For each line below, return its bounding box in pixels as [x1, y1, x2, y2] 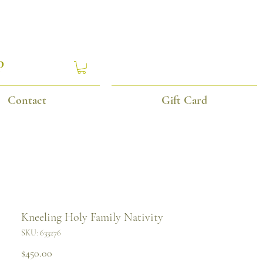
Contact [7, 93, 46, 107]
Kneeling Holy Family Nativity [21, 210, 163, 224]
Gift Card [161, 93, 207, 107]
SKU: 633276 [21, 227, 61, 238]
